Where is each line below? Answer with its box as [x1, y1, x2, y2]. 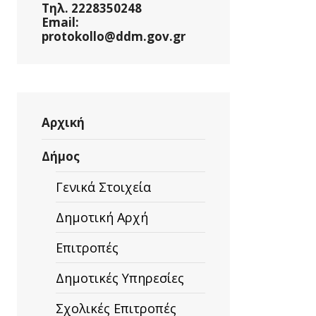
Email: [42, 14, 79, 30]
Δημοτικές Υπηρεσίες [56, 269, 184, 286]
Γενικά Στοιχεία [56, 178, 151, 195]
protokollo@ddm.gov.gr [42, 28, 186, 44]
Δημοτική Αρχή [56, 209, 148, 226]
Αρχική [42, 114, 85, 130]
